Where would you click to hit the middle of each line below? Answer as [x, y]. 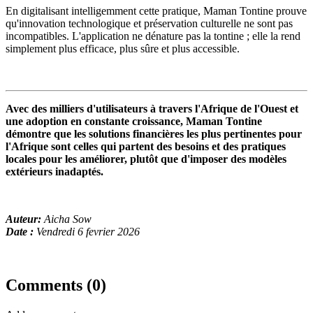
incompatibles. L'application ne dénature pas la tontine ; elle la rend [153, 36]
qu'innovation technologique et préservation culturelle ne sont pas [149, 24]
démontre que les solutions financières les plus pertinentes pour [154, 134]
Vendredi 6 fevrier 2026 [88, 232]
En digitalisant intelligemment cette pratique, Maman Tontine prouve [156, 11]
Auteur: [25, 219]
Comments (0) [56, 285]
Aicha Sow [69, 219]
